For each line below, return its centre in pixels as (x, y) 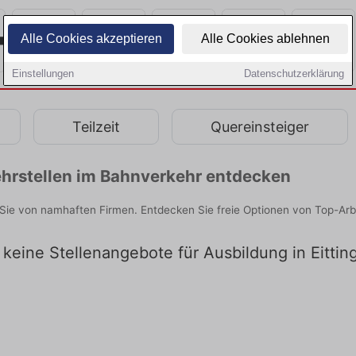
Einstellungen (43, 74)
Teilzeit (96, 126)
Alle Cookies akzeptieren (91, 39)
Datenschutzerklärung (294, 74)
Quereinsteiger (260, 126)
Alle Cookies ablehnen (265, 39)
